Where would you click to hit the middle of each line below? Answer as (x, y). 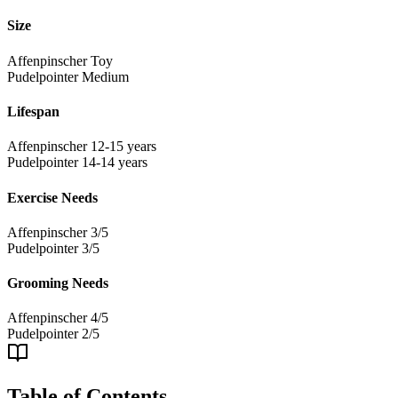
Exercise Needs (52, 197)
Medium (105, 76)
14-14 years (115, 163)
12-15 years (123, 147)
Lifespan (33, 112)
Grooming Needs (58, 283)
